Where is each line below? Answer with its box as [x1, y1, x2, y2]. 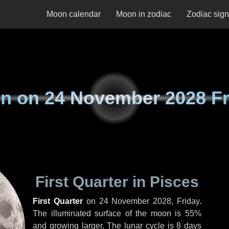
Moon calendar [47, 10, 101, 18]
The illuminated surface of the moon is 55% [33, 209, 201, 218]
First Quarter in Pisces [35, 173, 199, 190]
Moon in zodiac [116, 10, 171, 18]
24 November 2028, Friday [99, 197, 200, 205]
